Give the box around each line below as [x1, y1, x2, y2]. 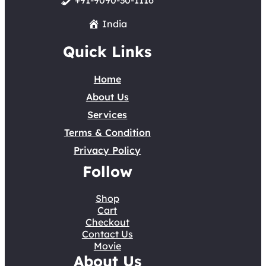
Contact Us [81, 227, 133, 240]
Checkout [85, 216, 129, 228]
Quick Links [63, 42, 152, 61]
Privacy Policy [74, 144, 141, 156]
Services [87, 108, 128, 121]
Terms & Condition [64, 126, 151, 138]
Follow [82, 161, 132, 180]
